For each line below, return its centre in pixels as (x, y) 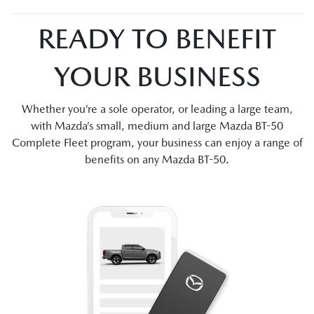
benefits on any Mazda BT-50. (157, 160)
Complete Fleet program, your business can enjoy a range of (157, 143)
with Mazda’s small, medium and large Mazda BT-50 (157, 126)
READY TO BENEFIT (157, 39)
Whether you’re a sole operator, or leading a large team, (157, 109)
